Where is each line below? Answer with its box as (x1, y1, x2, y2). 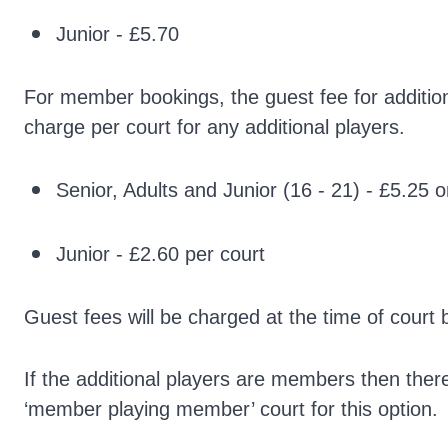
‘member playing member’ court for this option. (24, 398, 438, 420)
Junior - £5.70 (56, 23, 179, 45)
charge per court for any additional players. (24, 116, 405, 138)
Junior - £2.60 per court (56, 243, 265, 265)
